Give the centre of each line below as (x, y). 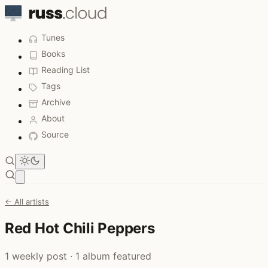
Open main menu (53, 176)
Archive (56, 102)
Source (55, 134)
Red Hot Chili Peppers (80, 228)
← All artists (27, 202)
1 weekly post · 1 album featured (78, 256)
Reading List (66, 70)
